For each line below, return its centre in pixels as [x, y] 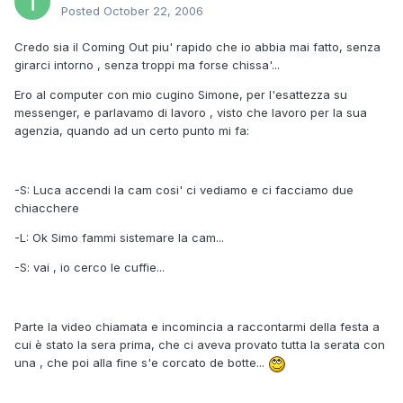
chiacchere [47, 208]
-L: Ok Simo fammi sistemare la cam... [119, 238]
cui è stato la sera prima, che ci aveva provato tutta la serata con [200, 345]
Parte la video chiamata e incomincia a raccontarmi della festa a [197, 327]
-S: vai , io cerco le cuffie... [90, 268]
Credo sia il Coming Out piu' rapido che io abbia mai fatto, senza [197, 47]
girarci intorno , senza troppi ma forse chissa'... [147, 65]
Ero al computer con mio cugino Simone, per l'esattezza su [181, 95]
